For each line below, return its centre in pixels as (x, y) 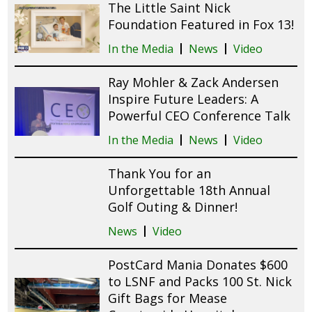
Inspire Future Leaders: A (184, 99)
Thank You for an (160, 173)
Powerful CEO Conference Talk (200, 115)
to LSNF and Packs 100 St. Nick (200, 281)
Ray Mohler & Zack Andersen (194, 82)
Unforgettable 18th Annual (189, 190)
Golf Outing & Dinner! (173, 206)
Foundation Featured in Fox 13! (201, 24)
